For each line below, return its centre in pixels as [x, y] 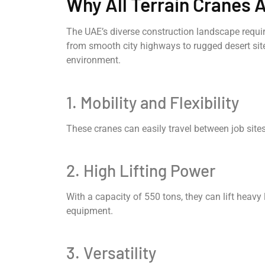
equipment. [90, 211]
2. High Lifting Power [141, 170]
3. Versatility [111, 253]
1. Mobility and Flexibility [153, 102]
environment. [93, 60]
